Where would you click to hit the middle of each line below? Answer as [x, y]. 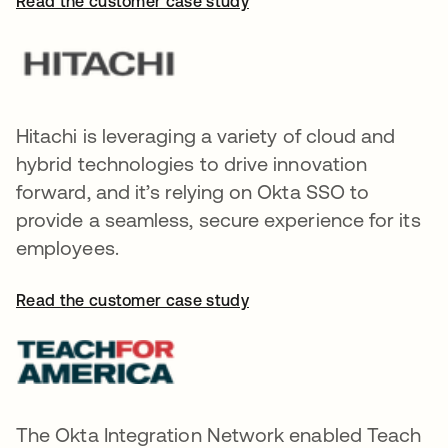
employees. [67, 247]
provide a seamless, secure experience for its [218, 219]
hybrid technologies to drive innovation [192, 163]
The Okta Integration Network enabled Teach [219, 434]
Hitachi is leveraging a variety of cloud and [206, 135]
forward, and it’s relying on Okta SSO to [193, 191]
